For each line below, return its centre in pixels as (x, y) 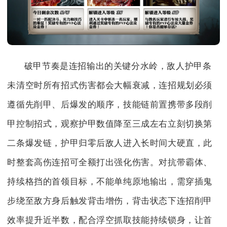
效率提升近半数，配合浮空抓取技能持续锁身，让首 (110, 220)
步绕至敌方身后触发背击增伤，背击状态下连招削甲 (110, 201)
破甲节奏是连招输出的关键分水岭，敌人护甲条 (118, 66)
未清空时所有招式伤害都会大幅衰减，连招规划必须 (110, 86)
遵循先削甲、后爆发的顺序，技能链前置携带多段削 (110, 105)
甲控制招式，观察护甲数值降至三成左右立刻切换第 (110, 124)
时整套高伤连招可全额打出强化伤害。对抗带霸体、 (110, 163)
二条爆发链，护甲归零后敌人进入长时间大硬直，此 (110, 143)
